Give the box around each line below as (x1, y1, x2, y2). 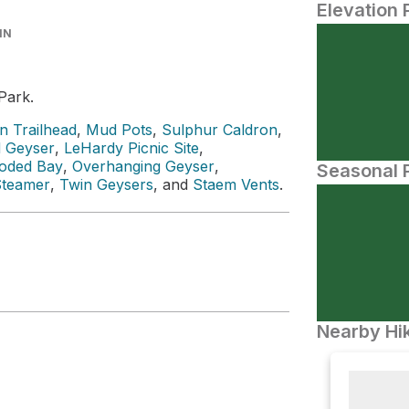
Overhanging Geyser (72, 157, 215, 175)
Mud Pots (86, 121, 152, 139)
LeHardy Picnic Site (64, 139, 199, 157)
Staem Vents (193, 175, 279, 194)
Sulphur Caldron (162, 121, 278, 139)
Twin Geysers (59, 175, 153, 194)
